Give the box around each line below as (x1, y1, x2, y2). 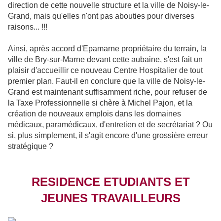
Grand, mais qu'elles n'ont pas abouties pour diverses (8, 12, 194, 21)
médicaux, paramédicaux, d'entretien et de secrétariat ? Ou (8, 120, 213, 129)
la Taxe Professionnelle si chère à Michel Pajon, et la (8, 99, 192, 108)
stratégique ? (8, 142, 53, 151)
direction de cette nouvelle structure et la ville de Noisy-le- (8, 1, 209, 10)
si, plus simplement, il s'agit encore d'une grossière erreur (8, 131, 208, 140)
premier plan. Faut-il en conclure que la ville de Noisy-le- (8, 77, 205, 86)
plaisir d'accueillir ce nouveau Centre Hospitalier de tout (8, 66, 203, 75)
